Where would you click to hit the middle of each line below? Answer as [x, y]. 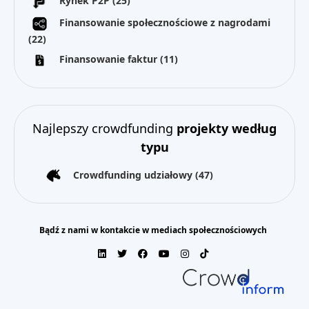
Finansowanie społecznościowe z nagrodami [165, 22]
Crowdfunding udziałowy [134, 175]
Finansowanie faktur [110, 59]
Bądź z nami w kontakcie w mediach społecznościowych [153, 230]
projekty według [227, 128]
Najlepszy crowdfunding [104, 128]
